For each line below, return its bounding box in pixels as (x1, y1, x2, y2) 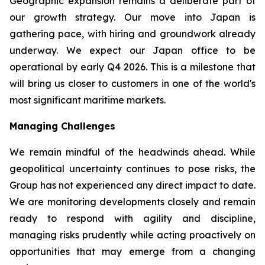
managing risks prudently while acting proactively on (9, 229, 256, 241)
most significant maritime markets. (9, 94, 166, 106)
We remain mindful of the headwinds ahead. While (9, 146, 256, 158)
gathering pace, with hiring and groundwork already (9, 28, 256, 40)
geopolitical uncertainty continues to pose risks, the (9, 163, 256, 174)
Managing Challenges (9, 120, 115, 132)
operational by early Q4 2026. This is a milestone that (9, 61, 256, 73)
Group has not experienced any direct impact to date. (9, 179, 256, 191)
